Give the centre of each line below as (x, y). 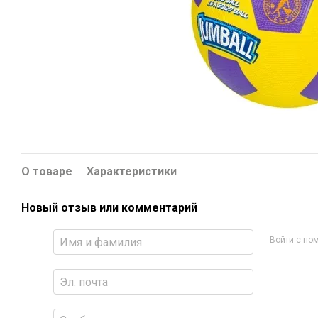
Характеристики (132, 172)
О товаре (47, 172)
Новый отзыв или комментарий (109, 208)
